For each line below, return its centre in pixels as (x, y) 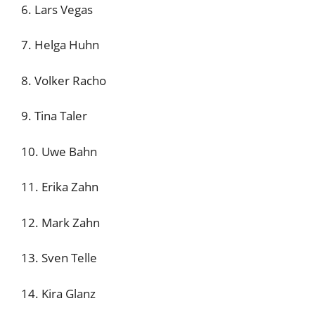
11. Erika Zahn (60, 187)
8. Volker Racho (64, 80)
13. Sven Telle (59, 258)
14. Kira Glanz (58, 293)
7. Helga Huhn (60, 45)
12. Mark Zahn (60, 222)
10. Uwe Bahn (59, 151)
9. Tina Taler (54, 116)
